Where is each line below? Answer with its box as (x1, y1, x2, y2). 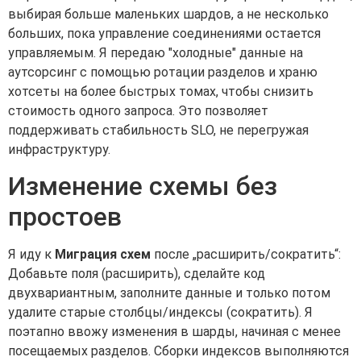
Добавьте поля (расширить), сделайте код (8, 266, 265, 282)
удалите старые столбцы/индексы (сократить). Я (8, 305, 313, 321)
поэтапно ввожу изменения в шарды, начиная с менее (8, 324, 341, 340)
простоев (8, 201, 122, 233)
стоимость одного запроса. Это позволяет (8, 102, 268, 118)
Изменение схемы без (8, 171, 277, 202)
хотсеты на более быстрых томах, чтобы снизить (8, 83, 313, 99)
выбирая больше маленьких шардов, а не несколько (8, 6, 329, 22)
